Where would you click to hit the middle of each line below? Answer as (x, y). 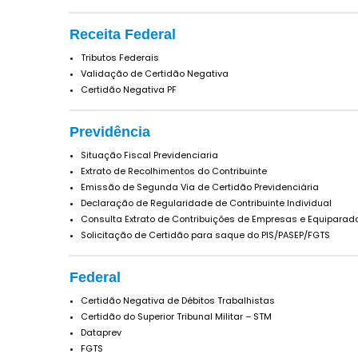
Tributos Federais (120, 57)
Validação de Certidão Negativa (155, 73)
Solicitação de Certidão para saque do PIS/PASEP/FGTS (205, 235)
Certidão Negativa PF (129, 89)
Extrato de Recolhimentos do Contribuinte (174, 171)
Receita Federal (123, 34)
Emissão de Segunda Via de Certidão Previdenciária (200, 187)
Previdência (110, 131)
